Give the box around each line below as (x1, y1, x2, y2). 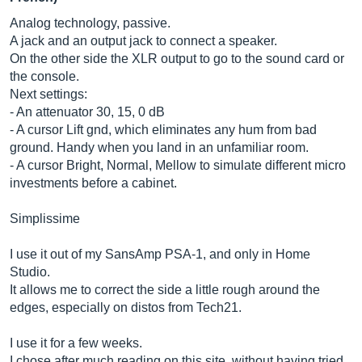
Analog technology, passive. (10, 16, 170, 30)
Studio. (10, 265, 50, 279)
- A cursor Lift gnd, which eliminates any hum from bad (10, 123, 317, 137)
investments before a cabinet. (10, 176, 177, 190)
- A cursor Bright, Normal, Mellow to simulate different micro (10, 158, 346, 172)
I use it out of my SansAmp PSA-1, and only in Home (10, 247, 310, 261)
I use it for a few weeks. (10, 336, 142, 350)
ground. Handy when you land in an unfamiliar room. (10, 141, 309, 154)
